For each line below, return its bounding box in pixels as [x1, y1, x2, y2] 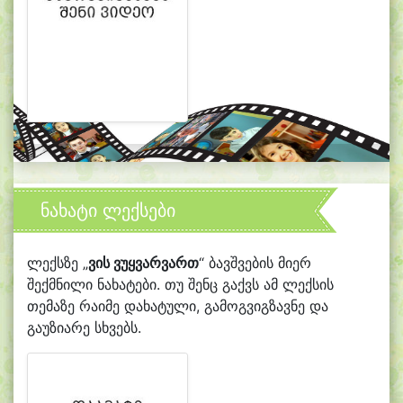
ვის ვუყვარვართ [88, 253, 199, 272]
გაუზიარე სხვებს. [27, 318, 141, 336]
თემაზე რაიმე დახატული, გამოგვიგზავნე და [27, 296, 328, 315]
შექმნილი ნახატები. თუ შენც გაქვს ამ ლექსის [27, 274, 334, 293]
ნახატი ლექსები [40, 199, 175, 221]
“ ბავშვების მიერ [199, 253, 311, 272]
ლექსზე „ [27, 253, 88, 272]
